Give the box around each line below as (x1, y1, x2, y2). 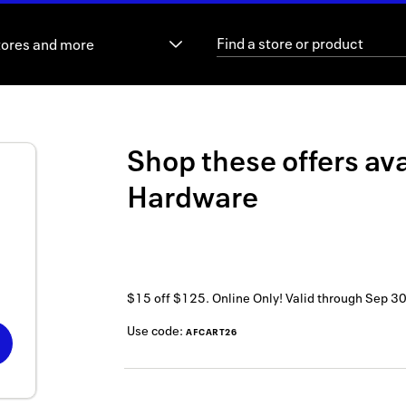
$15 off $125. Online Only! (127, 289, 283, 307)
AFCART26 (186, 325, 237, 339)
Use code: (127, 322, 186, 340)
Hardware (127, 177, 258, 217)
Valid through (283, 289, 362, 307)
